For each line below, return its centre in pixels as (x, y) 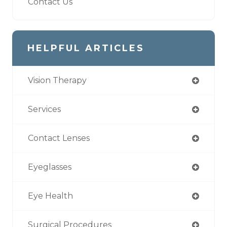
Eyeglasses (50, 167)
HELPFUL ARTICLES (86, 48)
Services (44, 109)
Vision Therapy (57, 80)
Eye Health (50, 196)
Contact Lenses (59, 138)
